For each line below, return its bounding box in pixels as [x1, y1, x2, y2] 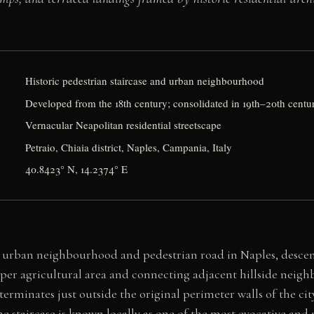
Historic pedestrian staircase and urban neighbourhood [25, 74, 265, 88]
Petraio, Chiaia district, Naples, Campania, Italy [25, 139, 233, 154]
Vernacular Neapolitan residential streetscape [25, 118, 222, 132]
